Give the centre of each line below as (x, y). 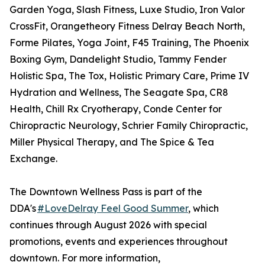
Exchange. (33, 159)
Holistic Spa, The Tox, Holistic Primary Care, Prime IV (129, 76)
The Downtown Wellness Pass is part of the (106, 192)
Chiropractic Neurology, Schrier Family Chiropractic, (129, 126)
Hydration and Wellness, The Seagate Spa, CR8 (119, 93)
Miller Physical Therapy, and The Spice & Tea (112, 142)
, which (203, 209)
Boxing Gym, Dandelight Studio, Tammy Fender (118, 59)
